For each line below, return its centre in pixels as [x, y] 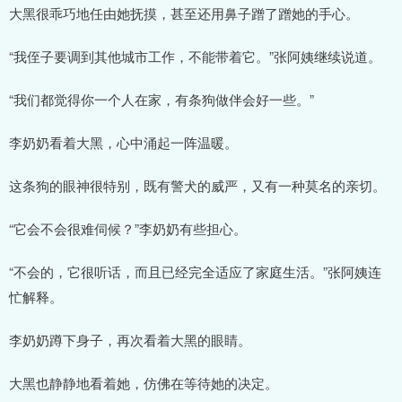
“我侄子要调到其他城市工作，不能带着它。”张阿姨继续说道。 [195, 56]
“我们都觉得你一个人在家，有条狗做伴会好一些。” [162, 99]
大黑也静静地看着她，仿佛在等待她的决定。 [144, 382]
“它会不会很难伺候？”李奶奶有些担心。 [128, 228]
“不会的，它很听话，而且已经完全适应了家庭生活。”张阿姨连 [195, 271]
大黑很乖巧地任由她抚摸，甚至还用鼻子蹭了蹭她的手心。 [184, 13]
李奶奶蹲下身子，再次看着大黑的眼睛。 [130, 339]
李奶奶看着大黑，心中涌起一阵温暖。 [123, 142]
